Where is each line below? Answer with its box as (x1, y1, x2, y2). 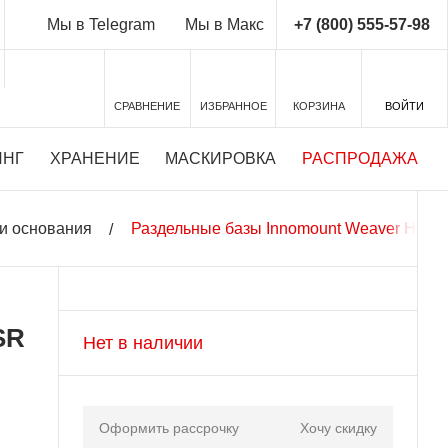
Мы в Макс (184, 16, 264, 33)
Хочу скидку (300, 420, 378, 437)
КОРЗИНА (292, 100, 345, 112)
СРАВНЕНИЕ (114, 100, 181, 112)
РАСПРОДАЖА (302, 150, 418, 167)
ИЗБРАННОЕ (199, 100, 267, 112)
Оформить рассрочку (98, 420, 239, 437)
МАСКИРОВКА (165, 150, 277, 167)
